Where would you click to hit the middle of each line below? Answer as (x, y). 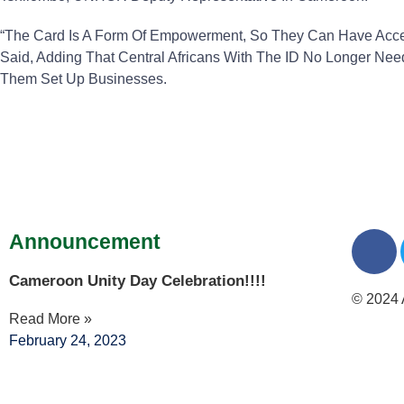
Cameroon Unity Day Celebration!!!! (138, 281)
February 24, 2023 (68, 340)
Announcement (85, 242)
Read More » (50, 319)
